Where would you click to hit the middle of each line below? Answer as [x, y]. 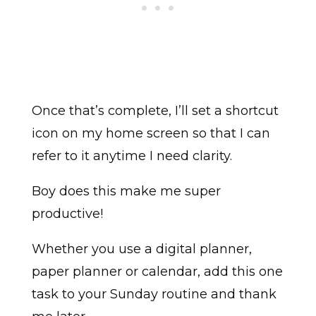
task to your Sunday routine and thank [154, 294]
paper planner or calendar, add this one [157, 272]
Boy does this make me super [126, 192]
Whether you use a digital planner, [141, 249]
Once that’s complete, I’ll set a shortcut [155, 111]
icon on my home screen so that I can [151, 134]
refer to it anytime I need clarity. [132, 156]
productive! [67, 214]
